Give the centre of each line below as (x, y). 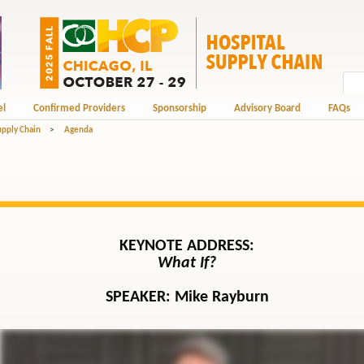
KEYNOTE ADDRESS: (187, 247)
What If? (187, 264)
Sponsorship (179, 108)
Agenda (78, 130)
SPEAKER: (140, 298)
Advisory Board (267, 108)
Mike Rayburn (221, 298)
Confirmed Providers (79, 108)
